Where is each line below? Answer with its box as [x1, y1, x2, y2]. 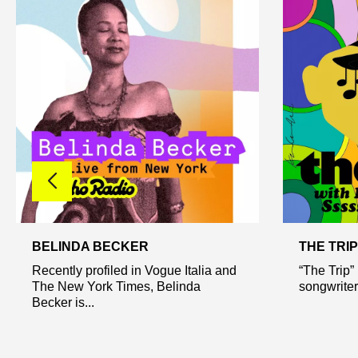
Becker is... [32, 295, 94, 309]
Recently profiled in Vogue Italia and [32, 263, 237, 277]
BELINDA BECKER [32, 239, 149, 253]
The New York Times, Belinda [32, 279, 201, 293]
